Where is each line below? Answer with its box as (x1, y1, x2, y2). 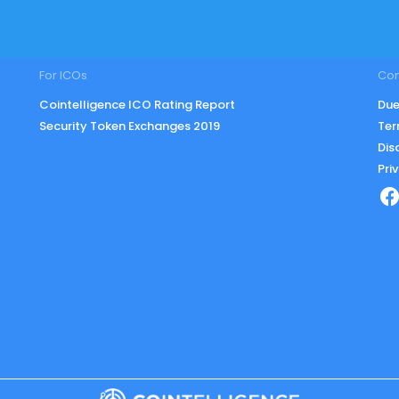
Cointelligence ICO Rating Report (38, 96, 235, 114)
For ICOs (38, 66, 87, 84)
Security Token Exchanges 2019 (38, 118, 220, 135)
